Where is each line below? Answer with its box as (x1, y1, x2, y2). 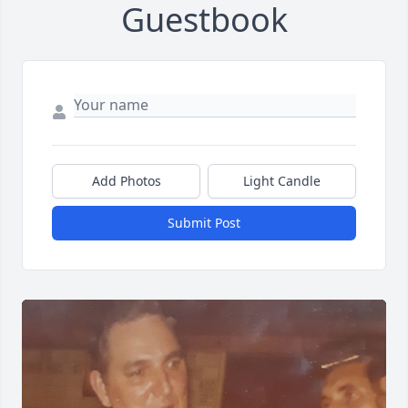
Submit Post (168, 214, 240, 232)
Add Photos (91, 172, 161, 190)
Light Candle (243, 172, 321, 190)
